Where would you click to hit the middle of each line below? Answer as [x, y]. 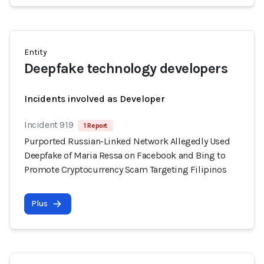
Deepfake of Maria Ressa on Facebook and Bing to [125, 155]
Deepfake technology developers [126, 68]
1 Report [96, 126]
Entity [36, 52]
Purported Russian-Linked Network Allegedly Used [127, 141]
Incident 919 [49, 125]
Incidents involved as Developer [95, 99]
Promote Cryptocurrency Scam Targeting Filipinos [126, 169]
